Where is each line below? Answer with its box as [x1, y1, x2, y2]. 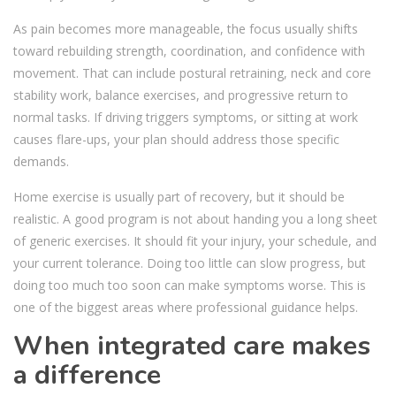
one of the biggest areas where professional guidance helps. [13, 298, 358, 316]
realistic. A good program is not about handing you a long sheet [13, 209, 377, 227]
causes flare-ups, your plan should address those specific [13, 130, 339, 148]
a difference [13, 356, 161, 393]
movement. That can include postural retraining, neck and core [13, 64, 371, 81]
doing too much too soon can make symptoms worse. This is [13, 276, 366, 293]
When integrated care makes [13, 327, 370, 364]
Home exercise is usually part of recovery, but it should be [13, 187, 345, 205]
